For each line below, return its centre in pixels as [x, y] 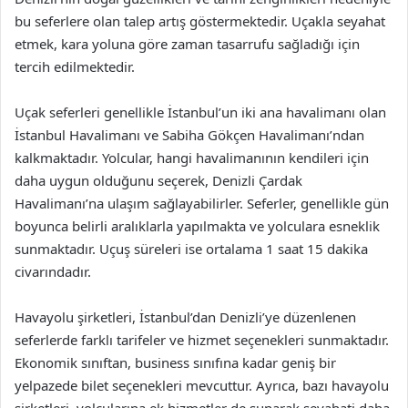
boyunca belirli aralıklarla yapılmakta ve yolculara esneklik [197, 226]
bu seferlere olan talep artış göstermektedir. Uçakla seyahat [200, 21]
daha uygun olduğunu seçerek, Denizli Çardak [158, 180]
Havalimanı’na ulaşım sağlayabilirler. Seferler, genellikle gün [202, 203]
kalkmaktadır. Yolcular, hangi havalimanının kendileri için [192, 158]
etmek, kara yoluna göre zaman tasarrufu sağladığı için [187, 44]
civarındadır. [53, 271]
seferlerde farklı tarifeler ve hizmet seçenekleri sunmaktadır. [202, 340]
